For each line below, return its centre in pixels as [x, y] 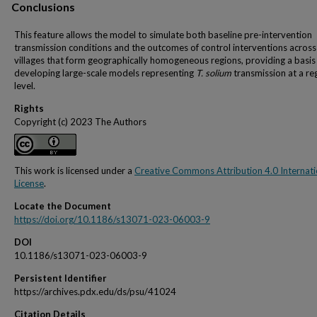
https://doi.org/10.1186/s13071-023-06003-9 [112, 219]
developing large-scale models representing [105, 73]
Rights [29, 108]
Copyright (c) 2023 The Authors [80, 122]
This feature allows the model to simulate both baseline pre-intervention [163, 35]
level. [25, 86]
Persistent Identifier [60, 278]
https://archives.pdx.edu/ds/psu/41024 [95, 292]
